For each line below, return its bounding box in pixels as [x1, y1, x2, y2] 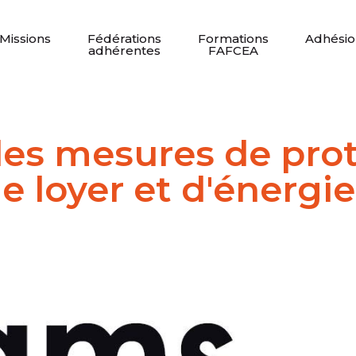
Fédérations [87, 31, 161, 46]
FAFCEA [208, 43, 258, 58]
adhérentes [88, 43, 161, 58]
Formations [198, 31, 269, 46]
